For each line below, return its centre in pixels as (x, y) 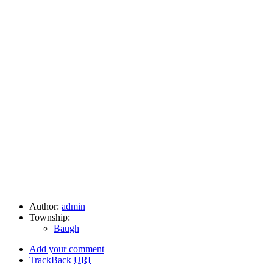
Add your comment (67, 249)
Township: (50, 217)
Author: (45, 206)
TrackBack (51, 260)
